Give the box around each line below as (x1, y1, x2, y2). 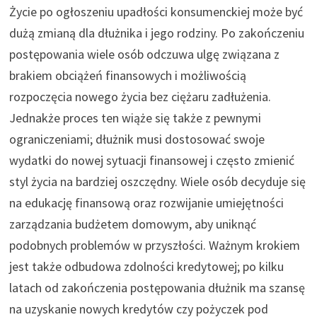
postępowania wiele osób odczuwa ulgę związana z (8, 45, 279, 62)
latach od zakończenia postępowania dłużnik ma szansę (8, 279, 305, 296)
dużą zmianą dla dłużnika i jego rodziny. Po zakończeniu (8, 24, 304, 41)
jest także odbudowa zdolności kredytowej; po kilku (8, 258, 284, 275)
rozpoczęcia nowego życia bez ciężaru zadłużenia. (8, 88, 271, 105)
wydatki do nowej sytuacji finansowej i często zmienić (8, 151, 294, 168)
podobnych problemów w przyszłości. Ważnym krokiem (8, 236, 300, 253)
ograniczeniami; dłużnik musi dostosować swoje (8, 130, 265, 147)
